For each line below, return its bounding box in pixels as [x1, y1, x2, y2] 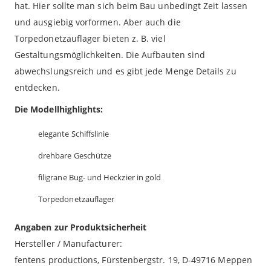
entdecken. [15, 82, 60, 94]
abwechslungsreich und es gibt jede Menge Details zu [15, 65, 237, 77]
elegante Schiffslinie [38, 128, 109, 140]
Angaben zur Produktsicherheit [15, 221, 147, 233]
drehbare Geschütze [38, 150, 112, 162]
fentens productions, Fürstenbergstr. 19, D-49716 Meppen [15, 254, 252, 266]
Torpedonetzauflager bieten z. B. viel [15, 33, 166, 45]
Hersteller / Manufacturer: [15, 238, 122, 250]
